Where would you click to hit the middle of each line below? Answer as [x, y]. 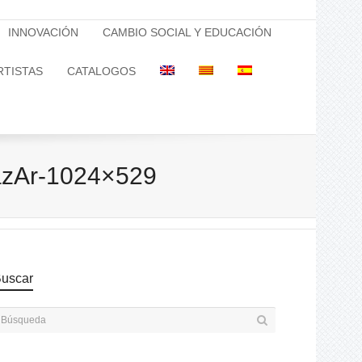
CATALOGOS [101, 71]
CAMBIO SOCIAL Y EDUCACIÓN [187, 32]
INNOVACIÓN [43, 32]
